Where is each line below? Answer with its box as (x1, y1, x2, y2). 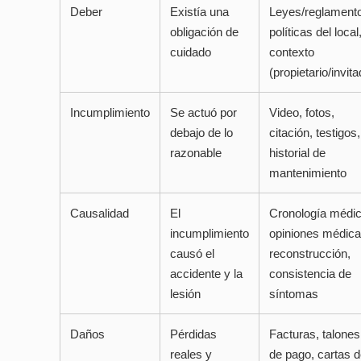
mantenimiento (269, 166, 346, 180)
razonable (170, 146, 222, 160)
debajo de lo (170, 126, 233, 140)
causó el (170, 247, 214, 261)
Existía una (170, 5, 229, 19)
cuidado (170, 45, 211, 60)
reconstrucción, (269, 247, 351, 261)
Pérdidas (170, 327, 217, 342)
